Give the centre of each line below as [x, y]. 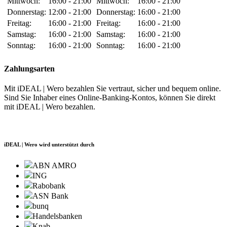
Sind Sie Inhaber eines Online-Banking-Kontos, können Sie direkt [110, 97]
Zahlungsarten [29, 68]
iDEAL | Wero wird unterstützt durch [49, 144]
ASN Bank [50, 196]
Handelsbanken [57, 216]
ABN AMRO [54, 165]
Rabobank [49, 185]
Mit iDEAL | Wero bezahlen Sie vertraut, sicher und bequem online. [112, 88]
